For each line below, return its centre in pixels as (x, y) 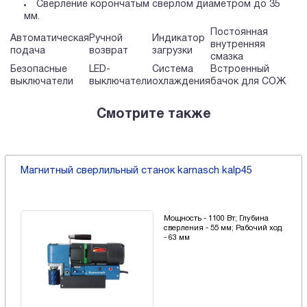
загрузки (172, 51)
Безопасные (39, 70)
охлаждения (181, 82)
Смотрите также (153, 115)
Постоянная (239, 33)
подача (28, 51)
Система (173, 70)
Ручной (106, 39)
